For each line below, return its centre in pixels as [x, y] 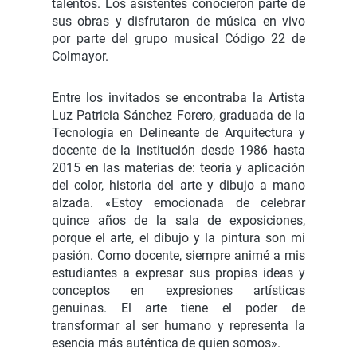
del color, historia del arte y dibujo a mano [178, 185]
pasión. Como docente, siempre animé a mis [178, 255]
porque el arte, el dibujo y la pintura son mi [178, 238]
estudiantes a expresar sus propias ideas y [178, 273]
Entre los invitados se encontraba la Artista [178, 98]
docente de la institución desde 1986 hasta [178, 150]
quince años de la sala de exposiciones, [178, 220]
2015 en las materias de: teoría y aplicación [178, 168]
